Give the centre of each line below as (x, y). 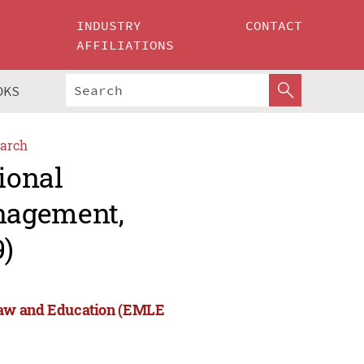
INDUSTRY (109, 25)
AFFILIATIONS (126, 45)
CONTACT (274, 25)
